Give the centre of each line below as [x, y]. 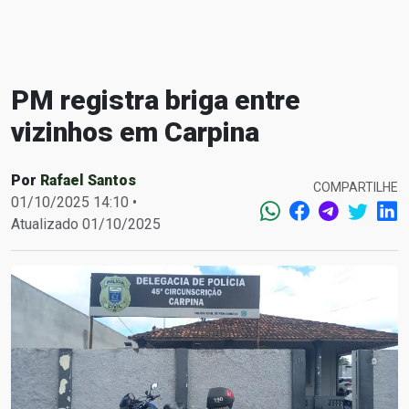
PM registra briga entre [156, 100]
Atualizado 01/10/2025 [86, 224]
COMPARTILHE [356, 187]
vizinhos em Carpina [135, 132]
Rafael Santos [88, 180]
